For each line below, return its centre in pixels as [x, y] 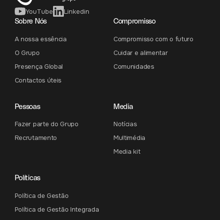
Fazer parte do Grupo [46, 124]
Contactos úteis [38, 81]
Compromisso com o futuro [153, 39]
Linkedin [77, 11]
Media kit [127, 152]
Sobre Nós [30, 21]
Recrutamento [36, 138]
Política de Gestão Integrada [57, 209]
